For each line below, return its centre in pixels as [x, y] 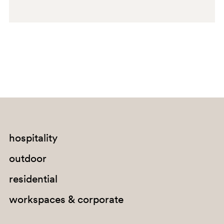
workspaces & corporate [66, 199]
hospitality [33, 137]
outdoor [27, 158]
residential [33, 178]
